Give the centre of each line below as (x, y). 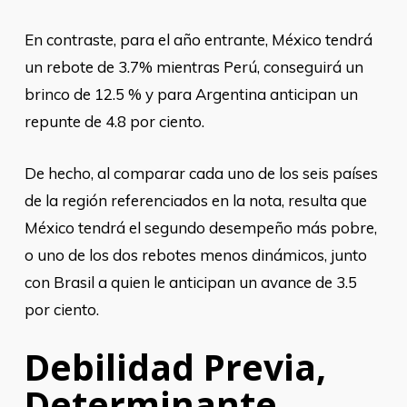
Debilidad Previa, (175, 367)
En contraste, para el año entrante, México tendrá (198, 40)
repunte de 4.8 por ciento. (114, 121)
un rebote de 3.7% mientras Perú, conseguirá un (194, 67)
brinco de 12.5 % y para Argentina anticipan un (191, 94)
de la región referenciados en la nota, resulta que (195, 200)
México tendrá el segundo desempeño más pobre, (200, 228)
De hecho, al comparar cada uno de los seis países (201, 173)
